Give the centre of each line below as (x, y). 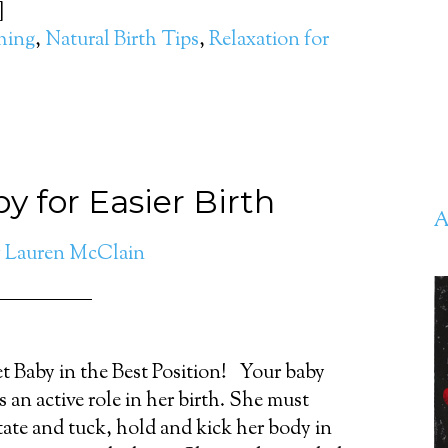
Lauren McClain (75, 254)
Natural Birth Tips (122, 40)
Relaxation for (269, 40)
